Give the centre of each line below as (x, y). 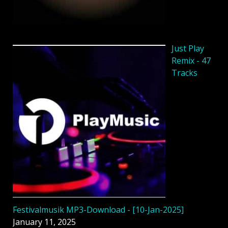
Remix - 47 (191, 61)
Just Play (188, 49)
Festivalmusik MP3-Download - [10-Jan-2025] (98, 209)
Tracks (184, 73)
